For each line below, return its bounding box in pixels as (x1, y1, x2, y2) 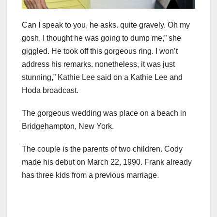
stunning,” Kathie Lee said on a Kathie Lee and (22, 73, 183, 81)
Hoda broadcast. (22, 86, 78, 94)
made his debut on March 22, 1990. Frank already (22, 157, 192, 166)
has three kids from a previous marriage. (22, 170, 159, 179)
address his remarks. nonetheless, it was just (22, 60, 175, 68)
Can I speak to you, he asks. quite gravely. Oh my (22, 20, 190, 29)
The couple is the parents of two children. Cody (22, 144, 183, 153)
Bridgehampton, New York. (22, 122, 114, 130)
